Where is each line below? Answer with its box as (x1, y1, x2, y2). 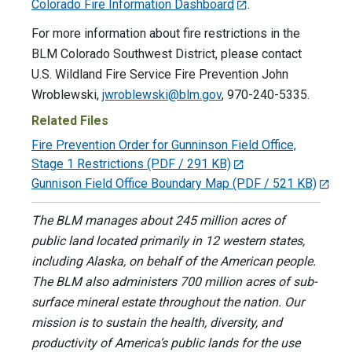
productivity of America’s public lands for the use (31, 335, 300, 350)
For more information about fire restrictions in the (31, 26, 300, 42)
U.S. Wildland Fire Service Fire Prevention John (31, 67, 288, 82)
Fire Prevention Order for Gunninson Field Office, (31, 137, 296, 153)
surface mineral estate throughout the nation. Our (31, 294, 304, 310)
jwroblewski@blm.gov (102, 87, 222, 103)
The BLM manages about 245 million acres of (31, 212, 285, 228)
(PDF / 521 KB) (233, 175, 317, 191)
